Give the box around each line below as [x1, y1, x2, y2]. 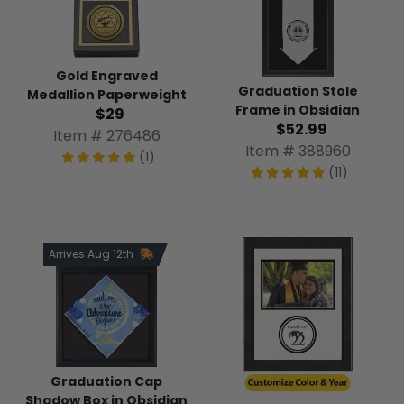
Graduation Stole [237, 81, 358, 100]
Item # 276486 [52, 125, 161, 147]
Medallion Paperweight [26, 86, 187, 105]
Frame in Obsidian [235, 100, 360, 119]
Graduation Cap [50, 372, 162, 390]
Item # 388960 [244, 140, 351, 161]
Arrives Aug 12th [49, 245, 136, 262]
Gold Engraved [55, 67, 158, 86]
